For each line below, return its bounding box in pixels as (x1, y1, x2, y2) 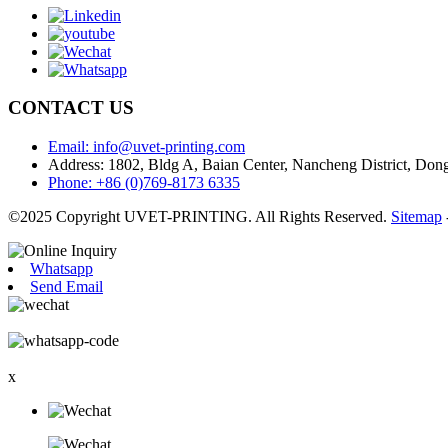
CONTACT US (8, 97, 134, 119)
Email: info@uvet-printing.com (48, 138, 245, 156)
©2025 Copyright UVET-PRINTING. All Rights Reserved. (8, 208, 391, 226)
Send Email (30, 278, 103, 296)
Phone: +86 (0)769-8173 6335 (48, 174, 240, 192)
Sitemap (391, 208, 442, 226)
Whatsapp (30, 260, 93, 278)
